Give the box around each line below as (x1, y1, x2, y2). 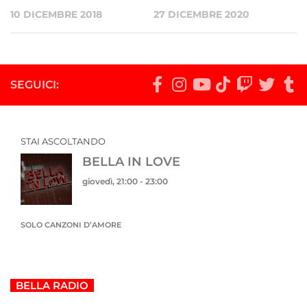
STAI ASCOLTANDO (21, 135, 106, 147)
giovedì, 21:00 (82, 175, 138, 186)
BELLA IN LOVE (82, 153, 180, 169)
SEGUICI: (10, 77, 59, 91)
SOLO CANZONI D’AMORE (21, 219, 121, 230)
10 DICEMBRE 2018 (10, 8, 102, 21)
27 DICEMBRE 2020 (153, 8, 249, 21)
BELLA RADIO (10, 278, 94, 292)
